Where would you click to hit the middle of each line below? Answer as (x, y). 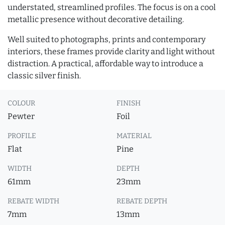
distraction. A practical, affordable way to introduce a (105, 64)
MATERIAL (134, 136)
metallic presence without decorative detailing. (96, 19)
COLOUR (21, 103)
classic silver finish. (44, 76)
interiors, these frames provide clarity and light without (111, 51)
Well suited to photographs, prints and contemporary (106, 39)
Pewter (21, 116)
